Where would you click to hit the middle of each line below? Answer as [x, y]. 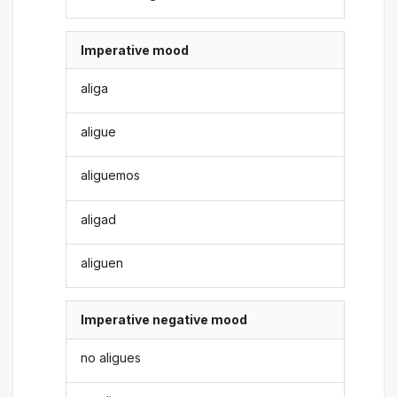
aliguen [102, 263]
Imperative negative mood [164, 320]
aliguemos [111, 175]
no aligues [111, 357]
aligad [99, 219]
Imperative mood [135, 51]
